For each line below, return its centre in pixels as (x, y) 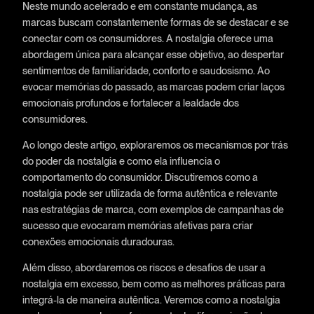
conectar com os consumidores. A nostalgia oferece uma (148, 38)
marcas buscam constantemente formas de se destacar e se (155, 22)
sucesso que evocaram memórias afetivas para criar (137, 225)
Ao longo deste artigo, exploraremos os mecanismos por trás (155, 144)
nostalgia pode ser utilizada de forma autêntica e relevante (150, 193)
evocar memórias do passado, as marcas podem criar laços (153, 86)
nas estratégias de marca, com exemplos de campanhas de (153, 209)
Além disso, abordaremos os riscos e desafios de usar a (144, 268)
